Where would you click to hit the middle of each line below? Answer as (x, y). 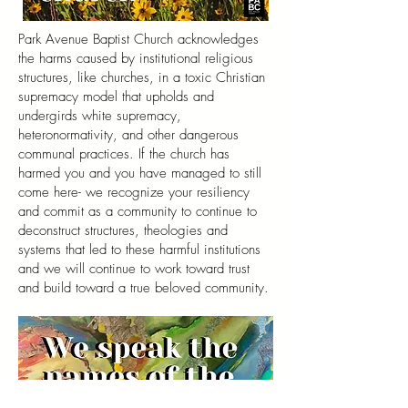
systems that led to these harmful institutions (139, 250)
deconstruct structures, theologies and (123, 230)
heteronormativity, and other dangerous (128, 135)
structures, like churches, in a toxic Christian (142, 77)
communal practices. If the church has (124, 154)
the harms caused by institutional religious (136, 58)
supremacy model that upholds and (116, 97)
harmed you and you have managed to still (140, 173)
